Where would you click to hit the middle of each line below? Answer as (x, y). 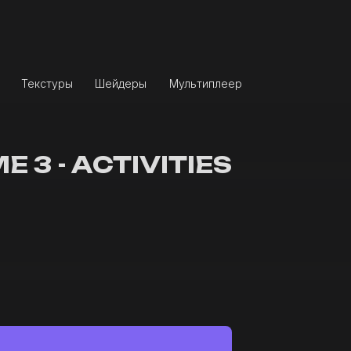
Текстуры (45, 83)
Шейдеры (119, 83)
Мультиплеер (204, 83)
